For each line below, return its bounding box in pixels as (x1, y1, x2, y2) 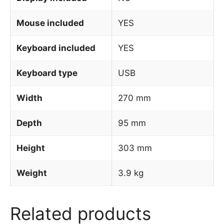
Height (16, 142, 45, 153)
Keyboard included (16, 42, 95, 53)
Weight (16, 167, 47, 178)
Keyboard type (16, 67, 77, 78)
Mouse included (16, 17, 84, 28)
